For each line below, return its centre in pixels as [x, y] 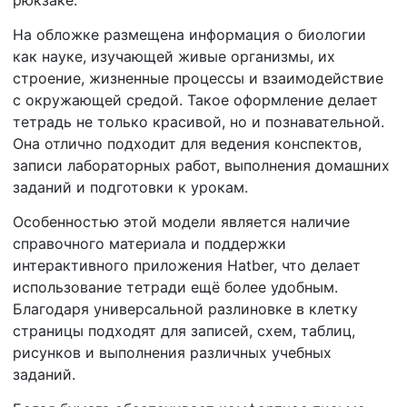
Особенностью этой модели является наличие [181, 221]
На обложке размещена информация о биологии [189, 34]
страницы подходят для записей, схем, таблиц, [184, 330]
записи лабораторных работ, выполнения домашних [201, 165]
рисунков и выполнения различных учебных [172, 352]
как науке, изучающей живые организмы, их [174, 56]
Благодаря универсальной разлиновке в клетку [185, 308]
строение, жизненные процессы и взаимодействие [198, 78]
